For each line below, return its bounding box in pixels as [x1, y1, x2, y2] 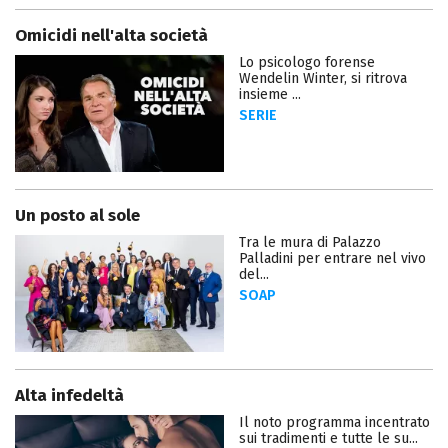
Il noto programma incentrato [239, 414, 430, 432]
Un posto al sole [15, 205, 140, 227]
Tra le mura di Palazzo [239, 234, 381, 252]
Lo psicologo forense [239, 53, 375, 71]
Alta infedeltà [15, 385, 124, 407]
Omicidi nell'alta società [15, 24, 208, 46]
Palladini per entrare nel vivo [239, 250, 426, 268]
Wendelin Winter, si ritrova [239, 69, 407, 87]
